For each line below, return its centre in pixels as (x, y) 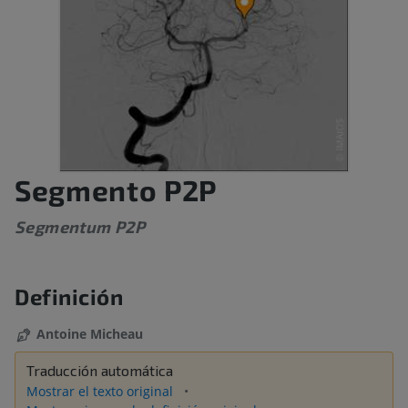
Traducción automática (100, 371)
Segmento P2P (116, 190)
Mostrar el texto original (102, 392)
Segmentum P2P (80, 227)
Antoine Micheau (90, 334)
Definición (69, 297)
